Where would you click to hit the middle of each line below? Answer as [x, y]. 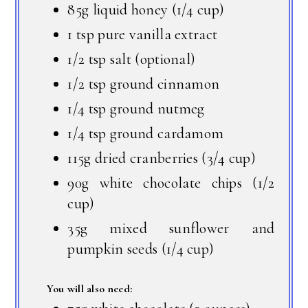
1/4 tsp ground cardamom [146, 133]
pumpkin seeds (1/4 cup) [141, 249]
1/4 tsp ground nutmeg [136, 108]
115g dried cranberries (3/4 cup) [162, 158]
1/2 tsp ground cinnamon [144, 84]
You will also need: [90, 288]
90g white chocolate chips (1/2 [171, 183]
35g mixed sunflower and [171, 228]
